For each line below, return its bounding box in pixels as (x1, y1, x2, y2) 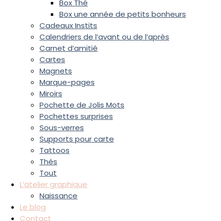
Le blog (20, 202, 46, 212)
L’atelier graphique (20, 179, 87, 189)
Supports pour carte (39, 134, 114, 144)
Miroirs (39, 88, 62, 99)
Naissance (39, 190, 77, 201)
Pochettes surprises (39, 111, 113, 121)
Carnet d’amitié (39, 43, 98, 53)
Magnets (39, 66, 72, 76)
